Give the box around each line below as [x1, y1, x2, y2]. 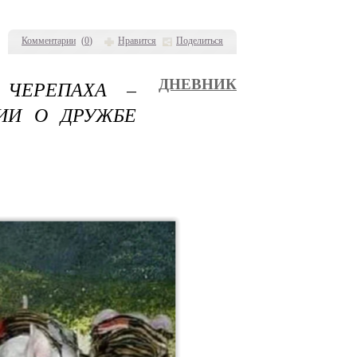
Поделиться [176, 35, 223, 46]
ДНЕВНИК [159, 76, 237, 92]
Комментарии [22, 35, 76, 46]
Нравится [118, 35, 156, 46]
